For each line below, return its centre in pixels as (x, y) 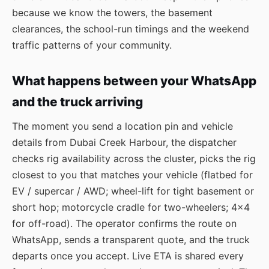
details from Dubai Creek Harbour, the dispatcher (124, 142)
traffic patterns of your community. (92, 45)
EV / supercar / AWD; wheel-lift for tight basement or (133, 191)
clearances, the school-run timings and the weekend (131, 29)
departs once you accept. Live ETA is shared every (128, 256)
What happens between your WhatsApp (134, 81)
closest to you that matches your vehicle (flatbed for (132, 175)
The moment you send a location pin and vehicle (122, 126)
